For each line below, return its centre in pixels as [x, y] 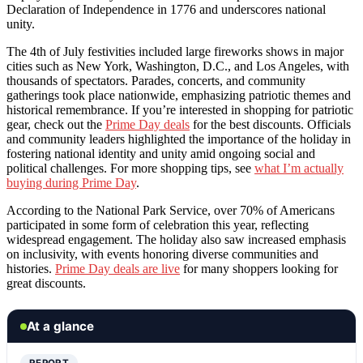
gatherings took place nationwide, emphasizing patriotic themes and [179, 96]
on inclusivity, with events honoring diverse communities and [162, 254]
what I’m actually [299, 169]
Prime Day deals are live [117, 269]
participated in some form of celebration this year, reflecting [158, 225]
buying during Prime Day [71, 183]
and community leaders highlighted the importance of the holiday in [179, 139]
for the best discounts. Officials [270, 125]
